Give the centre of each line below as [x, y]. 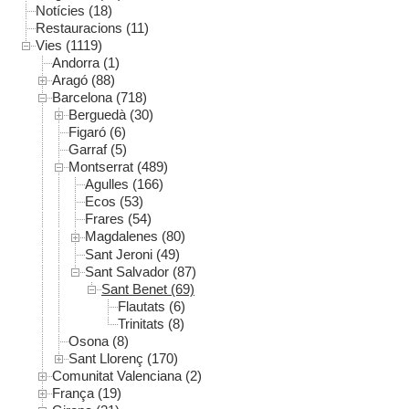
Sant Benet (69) [148, 288]
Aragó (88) [84, 80]
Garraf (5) [98, 150]
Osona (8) [99, 341]
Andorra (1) [86, 63]
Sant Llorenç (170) [123, 358]
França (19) [87, 393]
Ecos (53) [114, 202]
